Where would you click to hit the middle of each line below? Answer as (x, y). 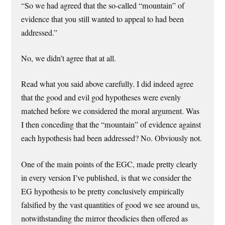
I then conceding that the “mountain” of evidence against (111, 125)
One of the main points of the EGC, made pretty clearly (109, 164)
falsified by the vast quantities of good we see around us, (111, 205)
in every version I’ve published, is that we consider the (106, 178)
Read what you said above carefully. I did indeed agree (107, 84)
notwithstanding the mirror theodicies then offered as (105, 218)
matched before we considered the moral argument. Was (110, 111)
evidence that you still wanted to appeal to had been (103, 19)
